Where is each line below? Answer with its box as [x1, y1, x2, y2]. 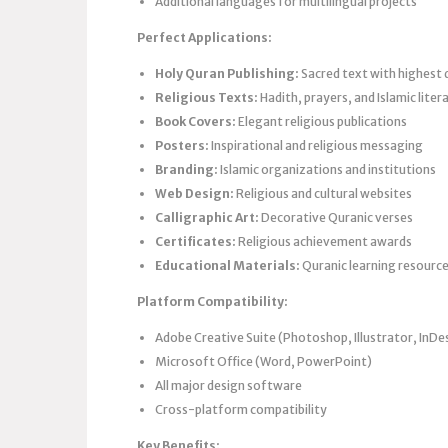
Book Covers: [155, 113, 236, 129]
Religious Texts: [155, 89, 258, 105]
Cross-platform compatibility [155, 401, 327, 417]
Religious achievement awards [236, 233, 412, 249]
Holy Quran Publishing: [155, 65, 299, 81]
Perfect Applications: [137, 29, 272, 45]
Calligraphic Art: [155, 209, 259, 225]
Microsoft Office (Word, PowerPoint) [155, 353, 372, 369]
